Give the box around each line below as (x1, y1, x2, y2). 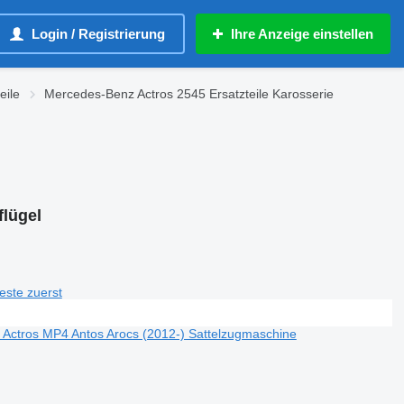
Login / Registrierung (32, 26, 165, 41)
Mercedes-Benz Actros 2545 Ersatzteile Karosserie (44, 87, 334, 101)
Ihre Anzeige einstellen (231, 26, 373, 41)
